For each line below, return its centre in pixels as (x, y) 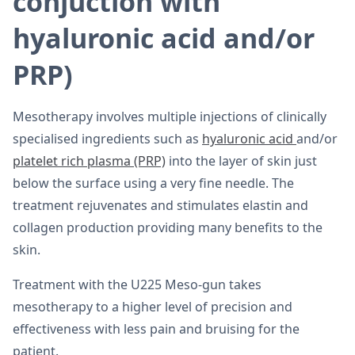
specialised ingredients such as (107, 139)
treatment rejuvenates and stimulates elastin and (160, 205)
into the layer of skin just (241, 161)
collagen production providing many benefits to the (168, 227)
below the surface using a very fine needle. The (153, 183)
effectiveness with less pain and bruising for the (156, 329)
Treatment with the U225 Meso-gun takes (137, 284)
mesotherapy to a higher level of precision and (153, 307)
